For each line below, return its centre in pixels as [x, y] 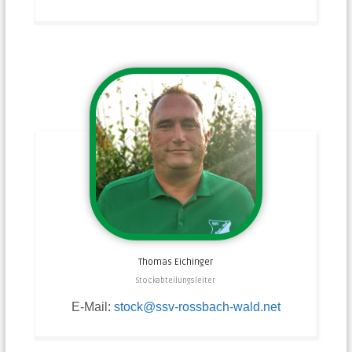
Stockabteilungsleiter [176, 281]
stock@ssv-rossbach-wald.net [197, 307]
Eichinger [194, 262]
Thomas [156, 262]
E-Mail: [92, 307]
